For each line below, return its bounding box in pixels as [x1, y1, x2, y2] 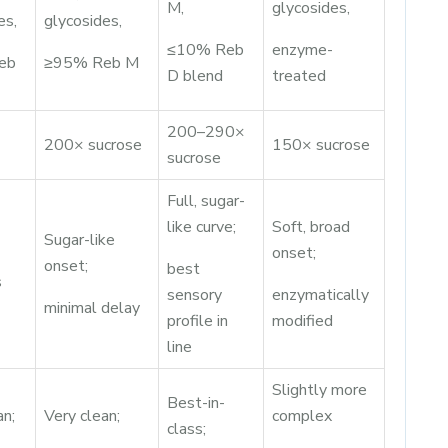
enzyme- [272, 39, 333, 61]
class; [167, 418, 206, 440]
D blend [167, 65, 223, 87]
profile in [167, 310, 228, 332]
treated [272, 65, 326, 87]
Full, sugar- [167, 190, 245, 212]
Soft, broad [272, 216, 350, 238]
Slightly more [272, 379, 367, 401]
